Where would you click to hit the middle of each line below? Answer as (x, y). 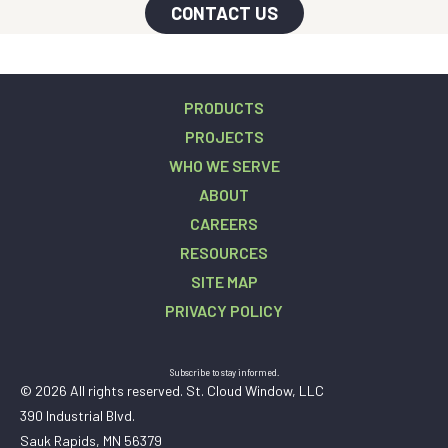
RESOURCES (224, 252)
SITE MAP (224, 281)
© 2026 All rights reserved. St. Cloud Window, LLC (172, 390)
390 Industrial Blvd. (77, 415)
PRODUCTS (224, 107)
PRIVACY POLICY (224, 310)
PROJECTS (224, 136)
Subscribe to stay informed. (224, 371)
